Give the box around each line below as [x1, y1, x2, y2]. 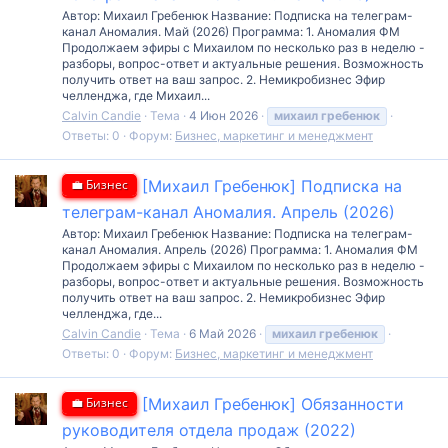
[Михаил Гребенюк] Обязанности [142, 393, 404, 414]
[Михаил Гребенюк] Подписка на [142, 175, 402, 196]
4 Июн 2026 [189, 108, 258, 124]
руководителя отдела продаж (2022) [62, 419, 356, 440]
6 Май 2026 [189, 325, 256, 341]
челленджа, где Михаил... [62, 88, 210, 104]
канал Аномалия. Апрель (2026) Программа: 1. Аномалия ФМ [62, 241, 418, 257]
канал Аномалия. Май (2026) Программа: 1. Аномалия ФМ [62, 24, 400, 40]
